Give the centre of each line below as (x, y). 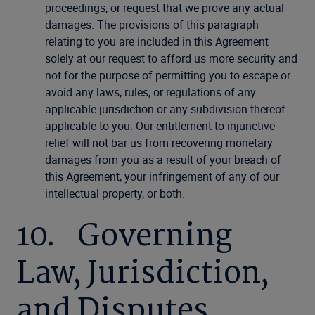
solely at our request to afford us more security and (171, 58)
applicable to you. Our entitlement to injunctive (160, 126)
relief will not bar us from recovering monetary (159, 143)
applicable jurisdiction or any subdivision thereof (165, 109)
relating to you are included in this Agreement (157, 41)
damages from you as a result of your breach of (163, 160)
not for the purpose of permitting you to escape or (168, 75)
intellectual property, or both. (115, 193)
